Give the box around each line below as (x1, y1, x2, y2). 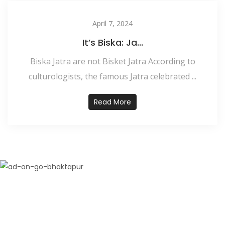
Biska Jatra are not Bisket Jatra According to (30, 55, 195, 67)
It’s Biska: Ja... (82, 36, 143, 49)
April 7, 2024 (92, 18, 133, 28)
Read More (94, 96, 131, 107)
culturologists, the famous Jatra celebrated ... (29, 70, 196, 82)
